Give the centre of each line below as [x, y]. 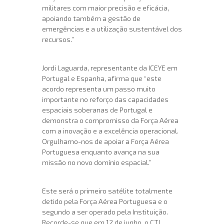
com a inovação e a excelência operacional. [110, 130]
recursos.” [58, 39]
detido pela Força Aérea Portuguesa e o [105, 201]
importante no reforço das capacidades [105, 99]
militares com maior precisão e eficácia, [105, 7]
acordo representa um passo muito [99, 88]
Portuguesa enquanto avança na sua [101, 151]
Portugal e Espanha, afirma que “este [102, 78]
